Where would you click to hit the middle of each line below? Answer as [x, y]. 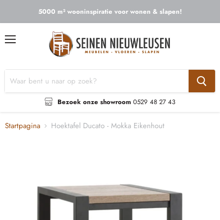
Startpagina [23, 126]
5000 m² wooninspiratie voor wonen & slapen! [110, 12]
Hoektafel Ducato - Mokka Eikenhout [108, 126]
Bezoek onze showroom [95, 102]
